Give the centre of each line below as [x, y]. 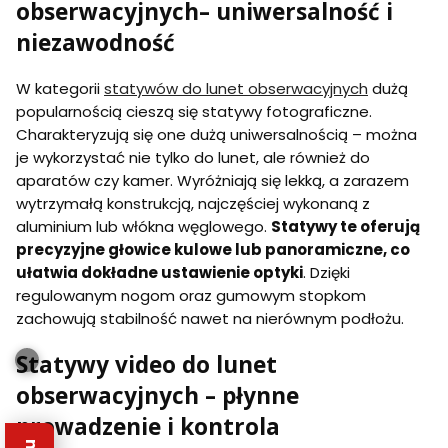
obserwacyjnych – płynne [157, 395]
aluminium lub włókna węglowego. [143, 226]
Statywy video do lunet [146, 364]
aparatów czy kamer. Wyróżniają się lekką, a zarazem [212, 180]
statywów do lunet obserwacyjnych [236, 88]
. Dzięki [326, 272]
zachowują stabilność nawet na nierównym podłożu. [210, 318]
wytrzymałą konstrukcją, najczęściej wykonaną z [193, 203]
